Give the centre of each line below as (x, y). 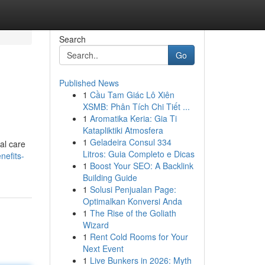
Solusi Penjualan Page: (133, 189)
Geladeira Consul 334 (130, 142)
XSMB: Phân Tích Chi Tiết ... (136, 106)
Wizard (96, 225)
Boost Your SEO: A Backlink (141, 166)
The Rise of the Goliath (133, 213)
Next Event (103, 248)
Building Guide (110, 177)
